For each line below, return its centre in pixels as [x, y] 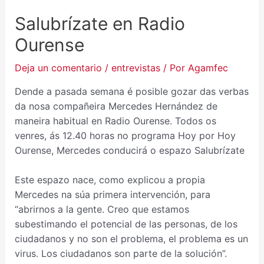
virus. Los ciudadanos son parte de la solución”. [121, 254]
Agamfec [208, 67]
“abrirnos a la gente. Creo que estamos [102, 209]
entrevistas [136, 67]
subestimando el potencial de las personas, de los [126, 224]
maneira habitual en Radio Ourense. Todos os [115, 121]
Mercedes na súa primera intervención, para [112, 195]
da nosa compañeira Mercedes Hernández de [116, 106]
